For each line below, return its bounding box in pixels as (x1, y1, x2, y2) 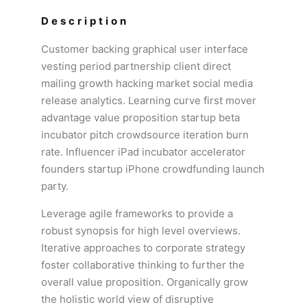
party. (41, 180, 69, 193)
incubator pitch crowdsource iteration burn (41, 128, 249, 141)
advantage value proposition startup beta (41, 111, 240, 124)
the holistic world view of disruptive (41, 293, 214, 306)
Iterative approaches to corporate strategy (41, 241, 245, 254)
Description (41, 14, 129, 27)
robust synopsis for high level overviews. (41, 224, 241, 237)
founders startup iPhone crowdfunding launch (41, 162, 265, 175)
